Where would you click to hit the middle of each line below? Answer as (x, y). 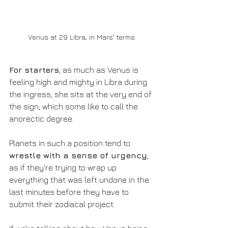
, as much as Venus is (100, 70)
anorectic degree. (41, 119)
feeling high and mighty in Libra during (79, 82)
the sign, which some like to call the (75, 107)
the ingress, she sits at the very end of (81, 94)
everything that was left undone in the (80, 180)
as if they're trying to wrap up (64, 168)
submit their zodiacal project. (62, 204)
